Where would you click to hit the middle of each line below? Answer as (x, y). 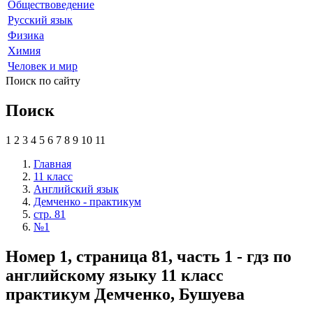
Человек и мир (43, 66)
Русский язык (40, 20)
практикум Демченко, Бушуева (125, 294)
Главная (52, 163)
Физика (26, 35)
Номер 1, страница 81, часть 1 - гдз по (148, 256)
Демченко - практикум (87, 201)
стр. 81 (50, 214)
